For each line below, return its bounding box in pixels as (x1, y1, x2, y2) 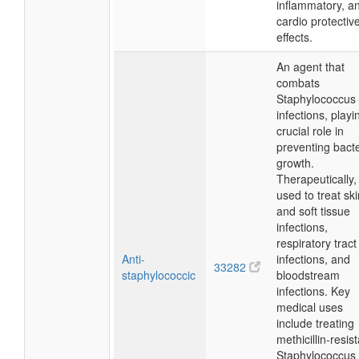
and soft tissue (276, 203, 350, 219)
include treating (276, 315, 354, 331)
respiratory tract (276, 235, 357, 251)
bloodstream (276, 267, 340, 283)
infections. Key (276, 283, 350, 299)
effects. (276, 29, 313, 45)
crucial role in (276, 123, 344, 139)
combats (276, 75, 320, 91)
